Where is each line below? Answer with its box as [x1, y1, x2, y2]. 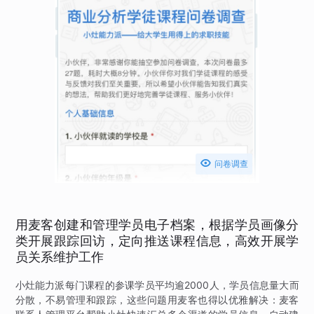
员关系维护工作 [15, 250, 104, 265]
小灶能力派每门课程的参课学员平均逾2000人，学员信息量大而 [15, 279, 299, 291]
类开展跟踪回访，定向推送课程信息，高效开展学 [15, 233, 299, 249]
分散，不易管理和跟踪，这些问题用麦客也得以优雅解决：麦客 [15, 294, 299, 306]
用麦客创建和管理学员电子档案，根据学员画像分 [15, 217, 299, 233]
